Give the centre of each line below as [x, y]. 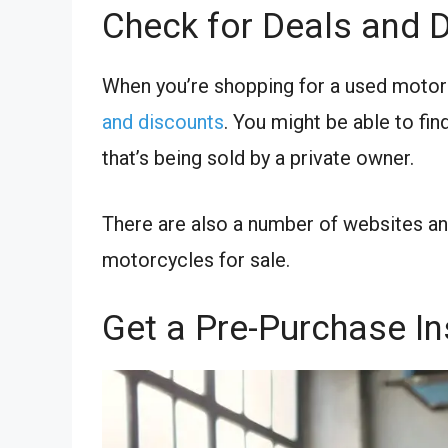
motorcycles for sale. [196, 260]
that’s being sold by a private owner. [258, 158]
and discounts [163, 122]
